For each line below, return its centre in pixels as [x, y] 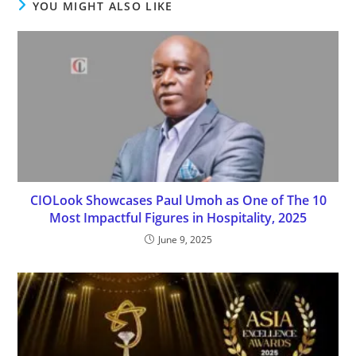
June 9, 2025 [185, 240]
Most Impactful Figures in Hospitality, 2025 [178, 218]
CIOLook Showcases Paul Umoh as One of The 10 [178, 201]
